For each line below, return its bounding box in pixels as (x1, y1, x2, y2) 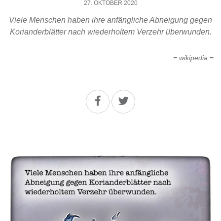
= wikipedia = (173, 54, 214, 62)
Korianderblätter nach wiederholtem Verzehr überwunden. (9, 28, 212, 37)
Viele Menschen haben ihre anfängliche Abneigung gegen (9, 16, 212, 25)
